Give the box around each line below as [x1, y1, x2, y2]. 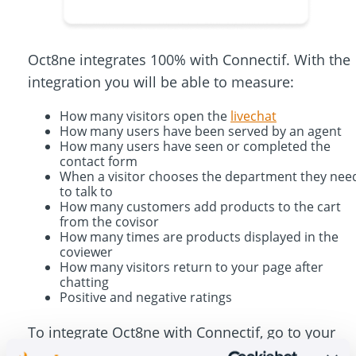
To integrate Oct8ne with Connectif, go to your [28, 322, 335, 342]
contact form [60, 152, 137, 170]
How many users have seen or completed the [60, 137, 331, 155]
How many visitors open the [60, 106, 230, 125]
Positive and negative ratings [60, 288, 232, 306]
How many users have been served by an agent [60, 122, 342, 140]
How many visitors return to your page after [60, 257, 323, 276]
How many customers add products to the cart [60, 197, 341, 215]
